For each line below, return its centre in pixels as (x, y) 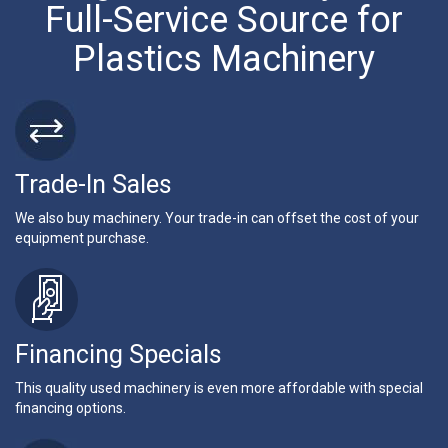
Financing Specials (118, 354)
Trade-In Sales (93, 184)
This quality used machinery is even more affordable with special (219, 387)
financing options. (70, 407)
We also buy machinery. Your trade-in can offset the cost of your (217, 217)
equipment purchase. (82, 237)
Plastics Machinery (224, 58)
